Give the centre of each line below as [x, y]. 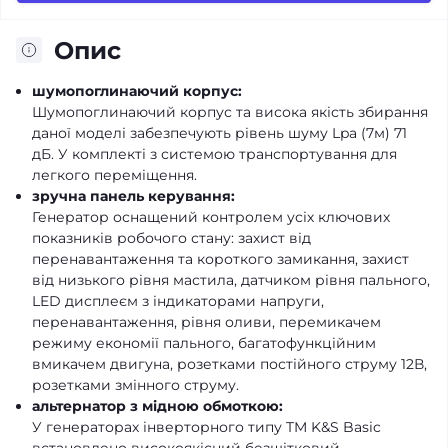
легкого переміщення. [114, 174]
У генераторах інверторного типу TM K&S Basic [206, 426]
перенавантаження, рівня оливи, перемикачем [206, 321]
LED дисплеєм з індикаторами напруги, [178, 300]
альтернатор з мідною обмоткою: [157, 405]
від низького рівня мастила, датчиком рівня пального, [231, 279]
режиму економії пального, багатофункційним [204, 342]
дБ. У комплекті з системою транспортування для [214, 153]
